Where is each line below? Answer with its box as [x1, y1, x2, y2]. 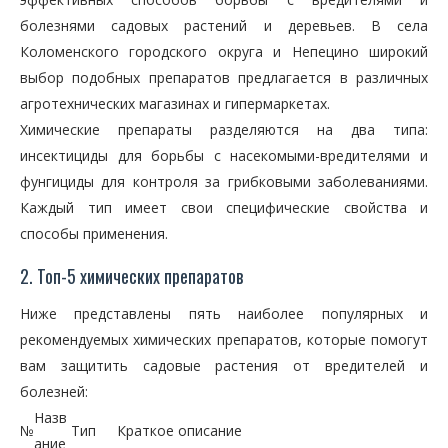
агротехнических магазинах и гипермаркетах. [20, 94, 330, 113]
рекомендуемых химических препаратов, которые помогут [20, 330, 428, 349]
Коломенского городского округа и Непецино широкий [20, 42, 428, 61]
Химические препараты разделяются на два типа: [20, 120, 428, 139]
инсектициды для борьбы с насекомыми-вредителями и [20, 146, 428, 165]
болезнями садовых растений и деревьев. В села [20, 16, 428, 35]
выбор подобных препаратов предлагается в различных [20, 68, 428, 87]
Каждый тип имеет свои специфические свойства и [20, 198, 428, 217]
